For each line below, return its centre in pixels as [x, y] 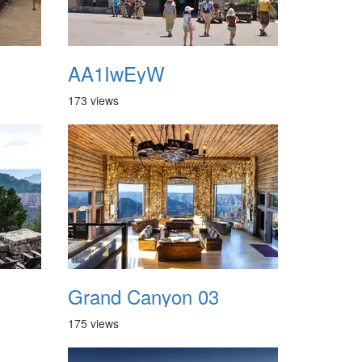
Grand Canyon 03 [143, 296]
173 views [93, 100]
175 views [93, 323]
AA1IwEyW [116, 73]
